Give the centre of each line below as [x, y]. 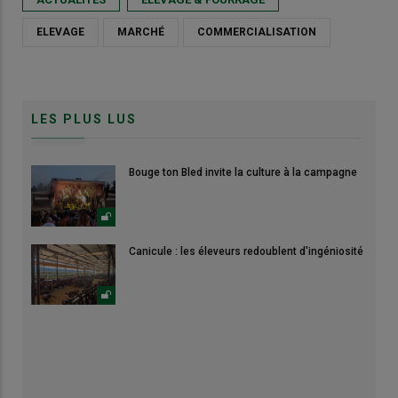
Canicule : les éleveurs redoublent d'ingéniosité [246, 251]
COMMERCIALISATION [257, 32]
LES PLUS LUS [84, 119]
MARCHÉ [141, 32]
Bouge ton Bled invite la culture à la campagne [243, 173]
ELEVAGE [60, 32]
